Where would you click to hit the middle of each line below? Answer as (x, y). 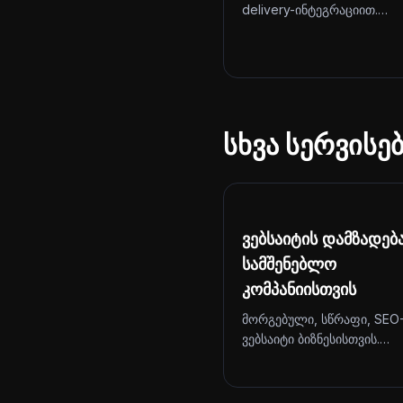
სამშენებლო (289, 264)
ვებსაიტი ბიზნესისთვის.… (316, 339)
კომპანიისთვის (299, 289)
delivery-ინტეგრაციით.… (315, 9)
